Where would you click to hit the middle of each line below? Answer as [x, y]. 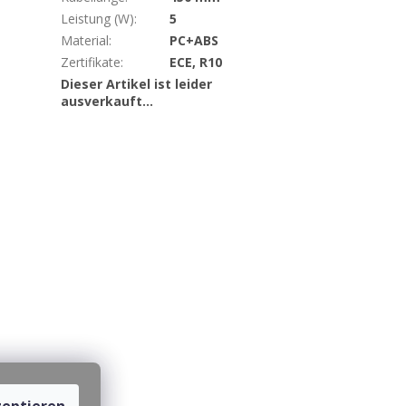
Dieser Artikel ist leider [137, 84]
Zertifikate [91, 63]
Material [85, 41]
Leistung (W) [98, 19]
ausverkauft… [107, 101]
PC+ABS [194, 41]
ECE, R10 [196, 63]
